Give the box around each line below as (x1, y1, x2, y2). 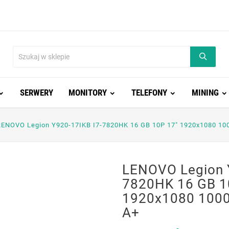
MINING (191, 87, 219, 98)
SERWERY (19, 87, 53, 98)
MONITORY (68, 87, 107, 98)
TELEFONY (131, 87, 167, 98)
